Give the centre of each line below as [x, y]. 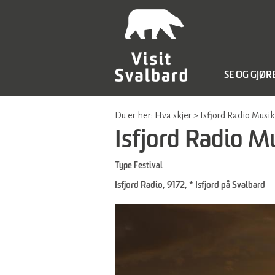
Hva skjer [173, 115]
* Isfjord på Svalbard [227, 185]
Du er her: [135, 115]
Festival [148, 166]
